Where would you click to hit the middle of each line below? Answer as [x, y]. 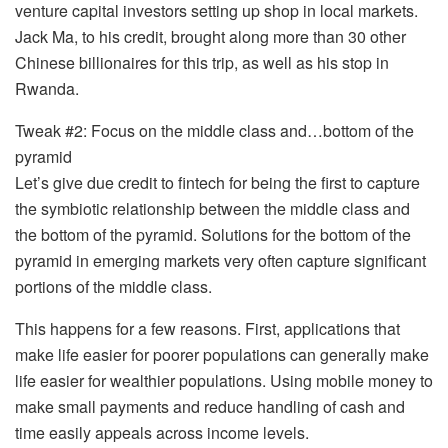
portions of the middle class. [113, 286]
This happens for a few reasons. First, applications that [207, 328]
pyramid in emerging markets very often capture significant [220, 260]
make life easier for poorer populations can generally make [222, 354]
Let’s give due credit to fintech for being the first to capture [217, 182]
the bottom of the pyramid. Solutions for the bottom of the [213, 234]
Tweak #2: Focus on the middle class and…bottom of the [214, 130]
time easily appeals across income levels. [162, 432]
